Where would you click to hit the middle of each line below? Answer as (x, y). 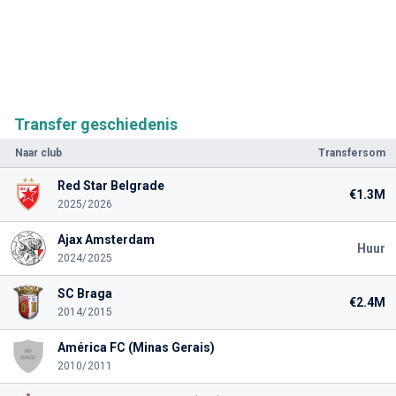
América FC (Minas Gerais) (136, 347)
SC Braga (84, 293)
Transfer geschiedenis (96, 124)
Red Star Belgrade (110, 185)
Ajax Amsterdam (106, 239)
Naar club (38, 152)
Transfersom (352, 152)
